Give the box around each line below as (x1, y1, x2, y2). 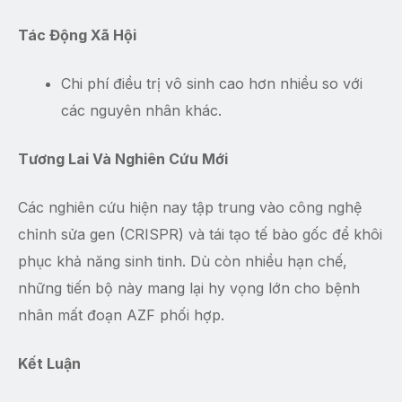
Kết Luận (18, 354, 81, 373)
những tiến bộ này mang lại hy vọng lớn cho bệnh (18, 279, 360, 298)
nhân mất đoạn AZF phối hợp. (18, 306, 224, 325)
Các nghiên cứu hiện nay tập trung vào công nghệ (18, 198, 362, 217)
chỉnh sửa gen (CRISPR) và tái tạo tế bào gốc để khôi (18, 225, 382, 244)
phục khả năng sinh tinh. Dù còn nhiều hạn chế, (18, 252, 347, 271)
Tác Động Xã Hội (18, 26, 136, 45)
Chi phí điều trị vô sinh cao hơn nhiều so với (61, 74, 363, 93)
